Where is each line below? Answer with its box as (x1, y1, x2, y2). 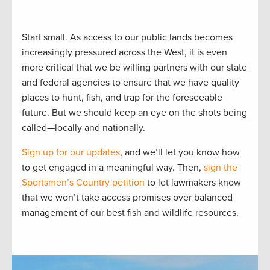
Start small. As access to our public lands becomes (22, 31, 233, 44)
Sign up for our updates (22, 146, 120, 159)
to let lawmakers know (145, 177, 241, 189)
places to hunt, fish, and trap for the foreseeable (22, 92, 222, 104)
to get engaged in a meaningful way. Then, (22, 162, 204, 174)
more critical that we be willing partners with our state (22, 61, 247, 74)
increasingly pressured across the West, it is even (22, 46, 227, 59)
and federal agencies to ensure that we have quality (22, 77, 239, 89)
